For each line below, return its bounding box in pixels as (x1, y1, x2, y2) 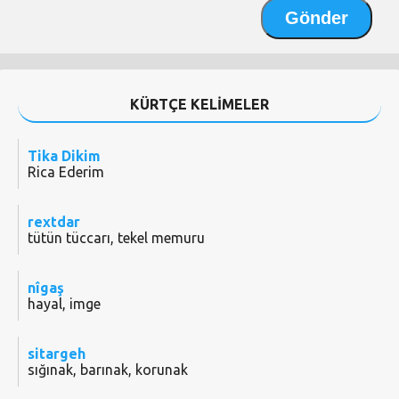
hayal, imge (28, 296, 101, 313)
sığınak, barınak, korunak (28, 362, 188, 379)
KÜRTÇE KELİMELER (130, 96, 269, 113)
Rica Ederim (28, 164, 104, 181)
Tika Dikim (28, 148, 101, 165)
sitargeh (28, 346, 85, 362)
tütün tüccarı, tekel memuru (28, 230, 205, 247)
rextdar (28, 214, 80, 231)
